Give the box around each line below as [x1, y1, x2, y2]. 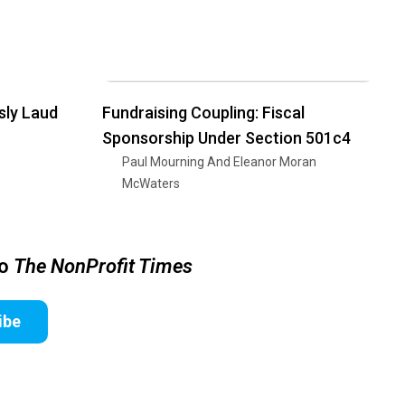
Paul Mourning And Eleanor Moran [122, 154, 316, 169]
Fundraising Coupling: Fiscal [102, 102, 305, 122]
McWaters [122, 175, 180, 191]
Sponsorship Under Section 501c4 [102, 127, 351, 147]
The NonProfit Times [13, 254, 193, 278]
